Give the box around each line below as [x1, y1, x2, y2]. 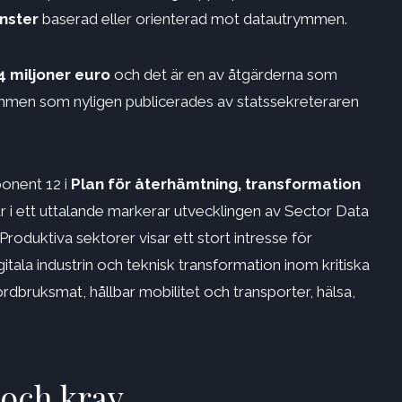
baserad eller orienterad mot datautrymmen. [39, 10, 347, 29]
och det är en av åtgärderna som [114, 66, 337, 84]
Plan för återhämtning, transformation [71, 175, 361, 194]
